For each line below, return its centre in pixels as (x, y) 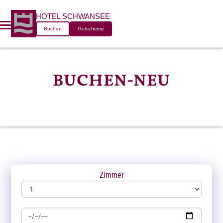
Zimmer (111, 175)
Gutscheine (91, 29)
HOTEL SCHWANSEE (73, 16)
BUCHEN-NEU (111, 80)
